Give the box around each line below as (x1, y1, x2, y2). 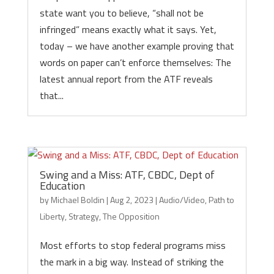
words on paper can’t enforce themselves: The (39, 55, 231, 70)
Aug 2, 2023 (109, 193, 154, 206)
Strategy (68, 210, 99, 223)
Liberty (39, 210, 65, 223)
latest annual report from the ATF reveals (39, 72, 213, 86)
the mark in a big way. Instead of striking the (39, 254, 224, 269)
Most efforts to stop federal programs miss (39, 238, 226, 253)
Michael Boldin (50, 193, 105, 206)
